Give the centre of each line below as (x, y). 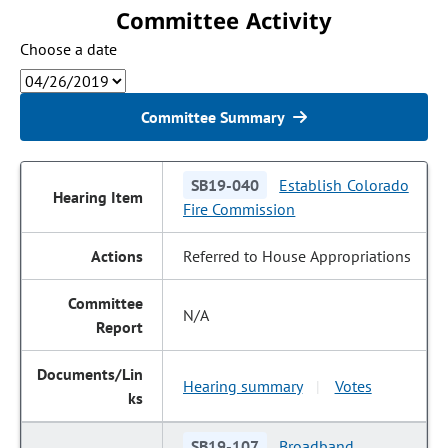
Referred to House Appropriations (297, 256)
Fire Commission (239, 209)
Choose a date (69, 49)
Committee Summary (213, 117)
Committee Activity (224, 20)
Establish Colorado (344, 185)
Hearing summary (243, 386)
